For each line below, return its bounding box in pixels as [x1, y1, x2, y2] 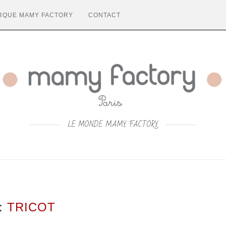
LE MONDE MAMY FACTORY [68, 118, 158, 131]
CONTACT [88, 12, 121, 19]
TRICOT [7, 200, 56, 214]
